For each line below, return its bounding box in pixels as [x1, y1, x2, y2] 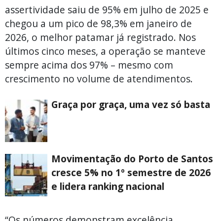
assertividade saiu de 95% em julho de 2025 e [5, 2, 209, 16]
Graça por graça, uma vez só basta [51, 97, 210, 111]
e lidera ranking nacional [51, 179, 164, 193]
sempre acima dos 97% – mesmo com [5, 58, 173, 72]
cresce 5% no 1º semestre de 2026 [51, 165, 211, 179]
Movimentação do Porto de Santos [51, 151, 213, 165]
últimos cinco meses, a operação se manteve [5, 44, 206, 58]
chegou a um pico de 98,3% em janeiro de [5, 16, 192, 30]
